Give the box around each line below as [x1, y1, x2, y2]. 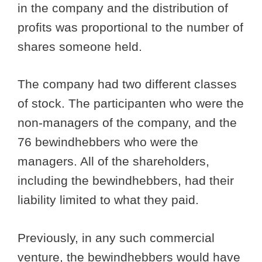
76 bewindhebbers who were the [18, 135, 198, 149]
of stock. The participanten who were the [18, 96, 244, 111]
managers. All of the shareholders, [18, 154, 209, 168]
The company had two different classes [18, 77, 237, 91]
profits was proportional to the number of [18, 20, 243, 34]
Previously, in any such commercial [18, 230, 215, 244]
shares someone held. [18, 39, 146, 53]
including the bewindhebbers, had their [18, 174, 234, 188]
